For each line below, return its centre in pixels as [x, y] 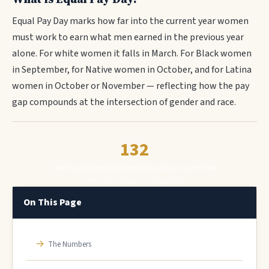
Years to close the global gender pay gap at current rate [134, 168]
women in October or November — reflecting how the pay [131, 86]
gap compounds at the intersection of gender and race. [124, 102]
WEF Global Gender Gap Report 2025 [134, 182]
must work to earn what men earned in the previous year [128, 37]
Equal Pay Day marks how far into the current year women [130, 21]
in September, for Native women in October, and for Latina [132, 70]
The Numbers [70, 244]
